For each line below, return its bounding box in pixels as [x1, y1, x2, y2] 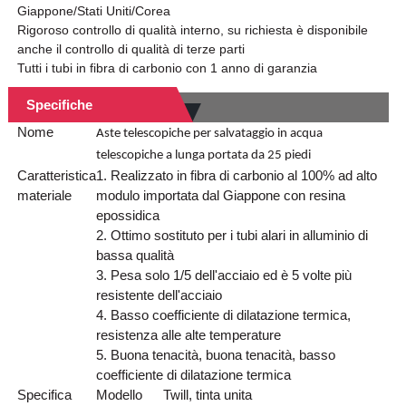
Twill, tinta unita [162, 386, 252, 402]
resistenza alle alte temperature [95, 326, 281, 343]
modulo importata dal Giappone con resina [95, 187, 345, 203]
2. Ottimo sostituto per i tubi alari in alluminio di [95, 227, 368, 243]
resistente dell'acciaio [95, 286, 222, 303]
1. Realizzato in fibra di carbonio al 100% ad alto [95, 167, 377, 183]
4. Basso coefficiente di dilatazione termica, [95, 306, 351, 323]
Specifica [16, 386, 72, 402]
